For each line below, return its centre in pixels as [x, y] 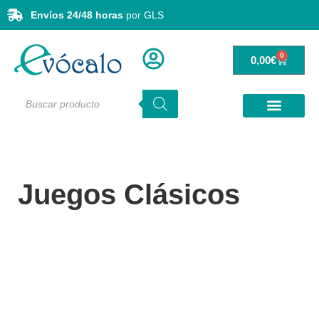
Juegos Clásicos [129, 194]
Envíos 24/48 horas [77, 15]
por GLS [143, 15]
